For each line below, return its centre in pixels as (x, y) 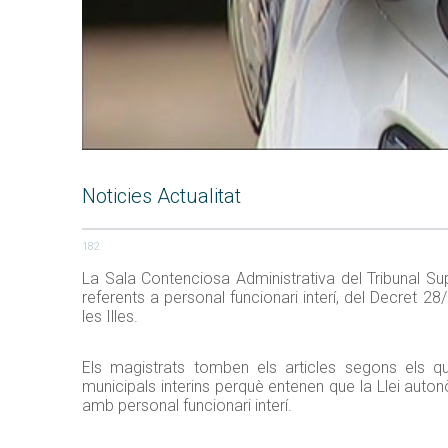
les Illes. (110, 316)
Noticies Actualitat (161, 195)
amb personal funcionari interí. (187, 405)
